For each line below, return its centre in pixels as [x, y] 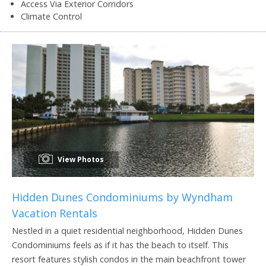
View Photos [80, 159]
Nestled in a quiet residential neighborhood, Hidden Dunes [127, 230]
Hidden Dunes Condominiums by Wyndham [122, 197]
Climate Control [51, 16]
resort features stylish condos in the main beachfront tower [129, 259]
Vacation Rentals [55, 213]
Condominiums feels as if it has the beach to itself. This [120, 245]
